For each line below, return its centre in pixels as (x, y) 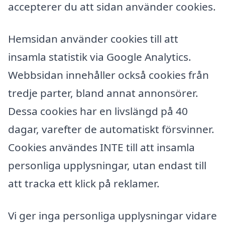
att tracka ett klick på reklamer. (84, 184)
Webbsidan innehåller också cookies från (108, 75)
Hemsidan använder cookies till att (93, 39)
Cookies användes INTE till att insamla (101, 147)
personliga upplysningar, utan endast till (107, 165)
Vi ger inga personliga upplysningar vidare (113, 215)
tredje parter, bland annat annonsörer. (103, 93)
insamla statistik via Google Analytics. (100, 57)
